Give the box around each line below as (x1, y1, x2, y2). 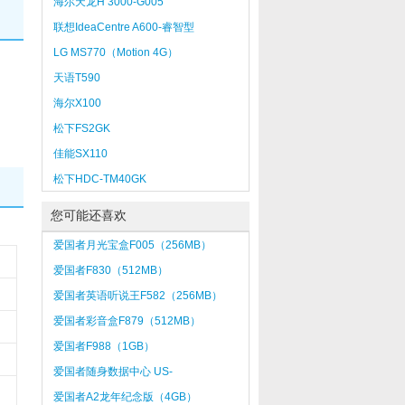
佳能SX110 (52, 147, 108, 160)
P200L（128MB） (52, 383, 143, 396)
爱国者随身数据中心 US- (52, 365, 173, 378)
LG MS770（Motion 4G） (52, 46, 178, 59)
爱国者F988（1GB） (52, 340, 155, 353)
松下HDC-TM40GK (52, 173, 146, 185)
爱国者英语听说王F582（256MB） (52, 289, 222, 302)
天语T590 (52, 71, 100, 84)
